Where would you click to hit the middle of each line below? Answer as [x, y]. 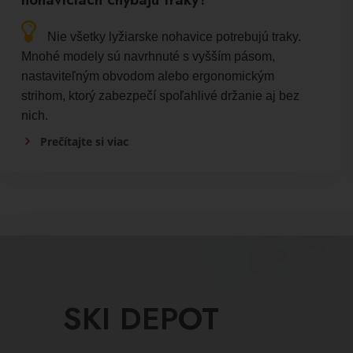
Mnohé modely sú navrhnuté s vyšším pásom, [148, 56]
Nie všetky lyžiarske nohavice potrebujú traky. [174, 36]
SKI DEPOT [141, 318]
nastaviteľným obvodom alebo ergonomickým [147, 76]
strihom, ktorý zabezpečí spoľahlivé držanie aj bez [160, 95]
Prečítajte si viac [84, 141]
